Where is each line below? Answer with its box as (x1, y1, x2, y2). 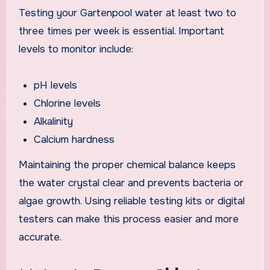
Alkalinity (34, 115, 74, 128)
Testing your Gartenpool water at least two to (18, 6, 236, 19)
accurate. (18, 231, 61, 244)
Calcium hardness (34, 133, 115, 146)
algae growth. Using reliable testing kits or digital (18, 195, 245, 208)
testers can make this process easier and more (18, 213, 239, 226)
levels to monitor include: (18, 42, 133, 55)
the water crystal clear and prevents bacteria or (18, 177, 243, 190)
